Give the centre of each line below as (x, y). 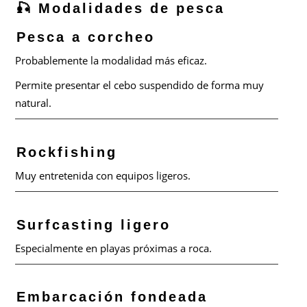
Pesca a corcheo (86, 37)
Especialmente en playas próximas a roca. (114, 248)
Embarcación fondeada (112, 297)
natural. (34, 103)
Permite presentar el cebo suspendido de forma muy (140, 85)
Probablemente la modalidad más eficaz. (111, 60)
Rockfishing (67, 152)
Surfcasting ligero (94, 224)
